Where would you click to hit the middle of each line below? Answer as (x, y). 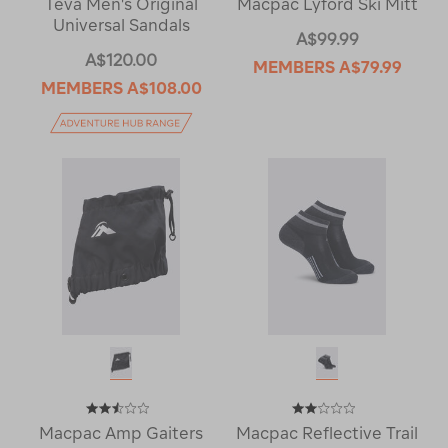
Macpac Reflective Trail (327, 433)
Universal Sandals (121, 25)
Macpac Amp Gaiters (121, 433)
